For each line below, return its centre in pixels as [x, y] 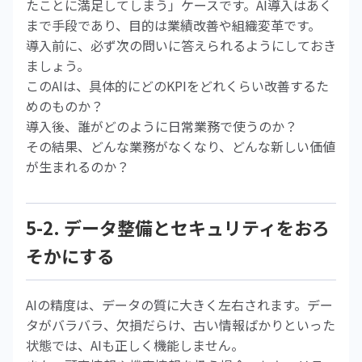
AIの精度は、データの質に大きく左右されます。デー [179, 305]
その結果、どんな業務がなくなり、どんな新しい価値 [181, 146]
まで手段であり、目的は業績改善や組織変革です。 [173, 25]
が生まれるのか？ [78, 166]
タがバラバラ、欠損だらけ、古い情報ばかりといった [181, 325]
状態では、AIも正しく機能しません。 [135, 345]
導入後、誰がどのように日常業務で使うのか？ [162, 126]
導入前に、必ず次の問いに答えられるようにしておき [181, 45]
